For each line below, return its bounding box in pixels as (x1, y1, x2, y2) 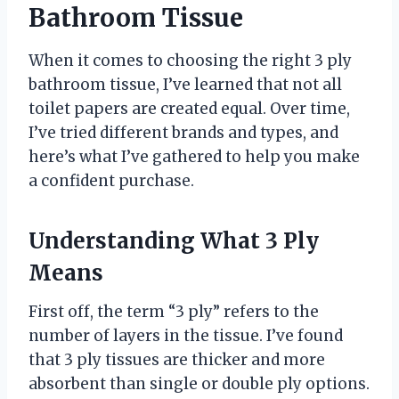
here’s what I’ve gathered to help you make (28, 146, 360, 167)
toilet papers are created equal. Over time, (28, 98, 350, 118)
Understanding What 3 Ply (28, 226, 319, 255)
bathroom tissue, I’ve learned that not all (28, 74, 342, 94)
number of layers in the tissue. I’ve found (28, 325, 343, 346)
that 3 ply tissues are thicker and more (28, 349, 325, 370)
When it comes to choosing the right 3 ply (28, 50, 352, 70)
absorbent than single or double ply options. (28, 373, 370, 394)
